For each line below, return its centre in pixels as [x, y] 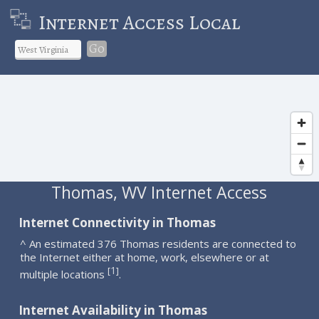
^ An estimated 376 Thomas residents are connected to [158, 243]
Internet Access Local [139, 22]
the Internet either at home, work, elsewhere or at [145, 257]
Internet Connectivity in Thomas [117, 222]
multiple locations [64, 274]
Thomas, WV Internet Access [159, 192]
